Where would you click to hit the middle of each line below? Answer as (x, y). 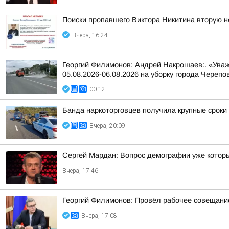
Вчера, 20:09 (107, 126)
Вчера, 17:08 (99, 216)
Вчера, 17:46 (80, 171)
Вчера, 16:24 (90, 35)
